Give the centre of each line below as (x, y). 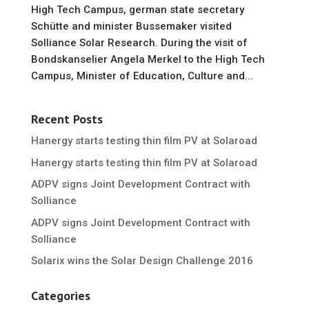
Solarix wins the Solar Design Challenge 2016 (142, 261)
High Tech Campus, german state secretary (137, 10)
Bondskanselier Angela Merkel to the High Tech (148, 59)
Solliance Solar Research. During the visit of (139, 43)
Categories (60, 296)
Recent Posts (67, 119)
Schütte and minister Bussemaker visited (131, 26)
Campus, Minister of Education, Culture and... (142, 76)
